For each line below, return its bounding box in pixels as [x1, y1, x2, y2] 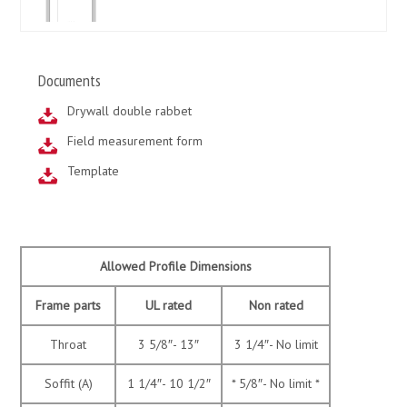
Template [66, 163, 119, 180]
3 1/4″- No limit [233, 336, 318, 353]
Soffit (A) [44, 375, 93, 392]
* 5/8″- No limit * [232, 375, 321, 392]
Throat [50, 336, 87, 353]
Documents [38, 70, 102, 92]
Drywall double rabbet [66, 103, 192, 120]
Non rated [248, 297, 303, 314]
